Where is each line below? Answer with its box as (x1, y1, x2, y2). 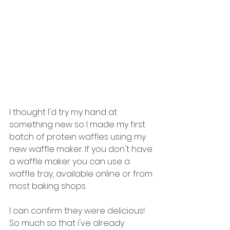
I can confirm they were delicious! (9, 204, 147, 217)
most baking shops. (9, 180, 86, 192)
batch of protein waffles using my (9, 130, 148, 143)
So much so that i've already (9, 217, 126, 229)
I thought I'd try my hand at (9, 106, 119, 118)
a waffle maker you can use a (9, 155, 132, 167)
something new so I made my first (9, 118, 147, 130)
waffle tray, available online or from (9, 167, 155, 180)
